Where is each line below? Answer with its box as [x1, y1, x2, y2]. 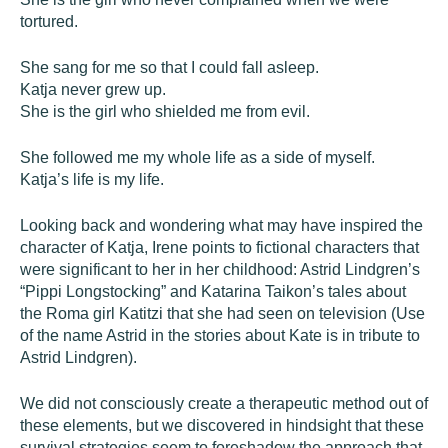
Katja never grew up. [20, 81, 166, 98]
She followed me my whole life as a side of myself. [20, 149, 375, 166]
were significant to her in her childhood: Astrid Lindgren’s [20, 261, 420, 278]
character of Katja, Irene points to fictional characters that [20, 239, 419, 256]
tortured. [20, 13, 78, 30]
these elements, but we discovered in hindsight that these [20, 417, 424, 434]
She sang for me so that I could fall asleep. [20, 59, 319, 76]
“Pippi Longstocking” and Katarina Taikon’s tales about [20, 283, 406, 300]
